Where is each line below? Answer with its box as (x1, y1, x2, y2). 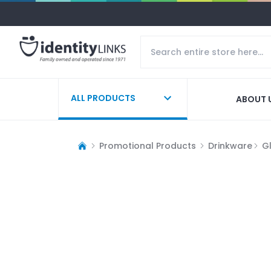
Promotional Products (99, 139, 196, 152)
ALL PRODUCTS (71, 91, 135, 104)
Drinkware (208, 139, 252, 152)
